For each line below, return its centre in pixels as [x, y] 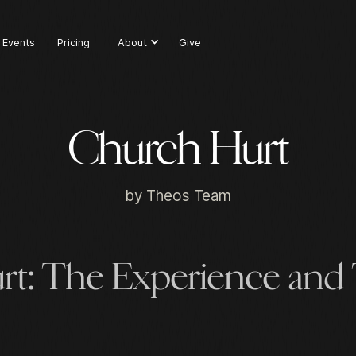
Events [19, 42]
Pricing [74, 42]
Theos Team [189, 195]
